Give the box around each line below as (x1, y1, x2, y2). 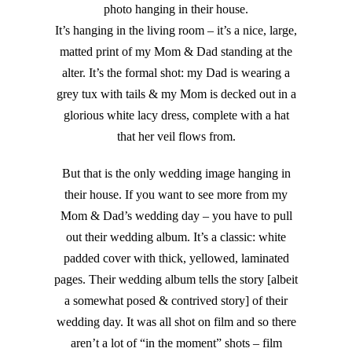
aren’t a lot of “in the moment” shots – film (70, 336, 282, 350)
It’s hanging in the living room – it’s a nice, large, (55, 24, 297, 38)
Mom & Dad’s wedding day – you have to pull (60, 209, 292, 223)
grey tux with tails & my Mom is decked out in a (56, 87, 296, 101)
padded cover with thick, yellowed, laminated (63, 251, 289, 266)
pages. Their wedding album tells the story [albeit (54, 273, 298, 287)
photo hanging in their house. (104, 2, 248, 16)
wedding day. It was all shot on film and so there (56, 315, 296, 329)
